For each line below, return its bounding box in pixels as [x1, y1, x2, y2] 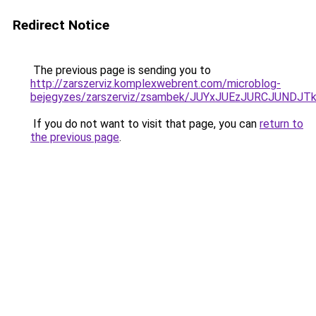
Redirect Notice [13, 17, 109, 33]
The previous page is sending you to [30, 63, 211, 77]
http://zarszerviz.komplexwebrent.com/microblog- [30, 77, 281, 90]
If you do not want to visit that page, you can [30, 117, 260, 130]
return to [260, 117, 303, 130]
